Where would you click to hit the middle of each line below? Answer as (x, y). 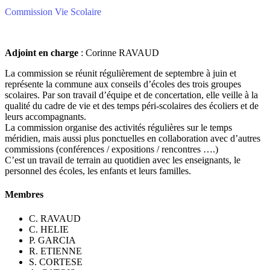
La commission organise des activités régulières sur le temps (118, 127)
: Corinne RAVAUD (119, 53)
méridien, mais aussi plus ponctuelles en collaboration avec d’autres (133, 138)
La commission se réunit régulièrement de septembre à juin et (121, 73)
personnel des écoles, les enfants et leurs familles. (98, 171)
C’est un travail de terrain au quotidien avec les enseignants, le (123, 160)
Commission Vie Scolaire (53, 12)
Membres (24, 195)
